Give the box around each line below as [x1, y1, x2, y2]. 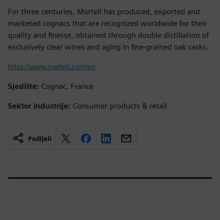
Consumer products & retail [73, 101, 167, 110]
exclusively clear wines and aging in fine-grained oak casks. [8, 42, 209, 52]
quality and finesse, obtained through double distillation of [8, 30, 209, 40]
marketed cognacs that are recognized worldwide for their [8, 18, 207, 28]
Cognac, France [41, 81, 93, 91]
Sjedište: [8, 81, 39, 91]
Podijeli [28, 135, 52, 142]
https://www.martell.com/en [8, 62, 95, 71]
